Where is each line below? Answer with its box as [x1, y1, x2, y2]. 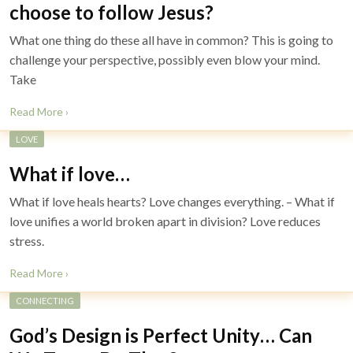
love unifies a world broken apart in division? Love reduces [9, 214, 321, 229]
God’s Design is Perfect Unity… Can [9, 324, 312, 347]
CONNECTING [16, 295, 74, 306]
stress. [9, 233, 44, 248]
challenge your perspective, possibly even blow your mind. [9, 52, 320, 67]
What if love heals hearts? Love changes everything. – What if [9, 194, 335, 209]
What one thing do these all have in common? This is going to [9, 32, 333, 47]
